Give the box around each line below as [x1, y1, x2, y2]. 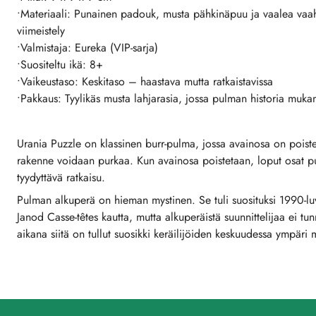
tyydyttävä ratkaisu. [17, 169, 105, 186]
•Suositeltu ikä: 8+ [17, 56, 103, 73]
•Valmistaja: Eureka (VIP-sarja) [17, 39, 158, 56]
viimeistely [17, 23, 65, 39]
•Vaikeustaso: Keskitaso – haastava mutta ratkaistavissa [17, 73, 273, 90]
